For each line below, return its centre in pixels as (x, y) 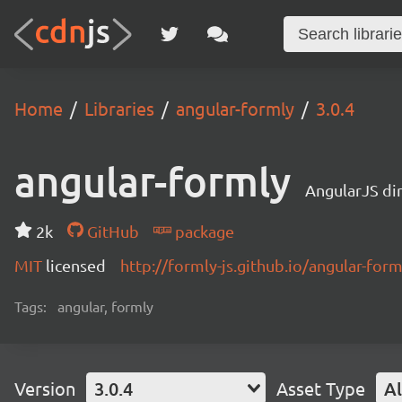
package (202, 231)
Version (45, 388)
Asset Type (321, 388)
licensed (76, 265)
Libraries (119, 108)
